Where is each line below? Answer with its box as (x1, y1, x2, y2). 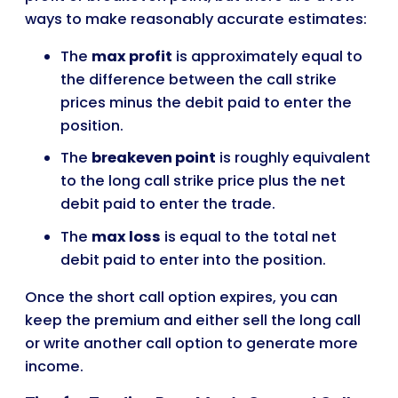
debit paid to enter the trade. (60, 194, 275, 215)
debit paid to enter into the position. (60, 250, 326, 271)
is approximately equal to (172, 45, 362, 67)
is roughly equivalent (216, 147, 370, 169)
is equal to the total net (161, 227, 337, 248)
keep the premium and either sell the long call (25, 310, 361, 331)
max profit (92, 45, 172, 67)
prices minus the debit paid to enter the (60, 92, 352, 113)
